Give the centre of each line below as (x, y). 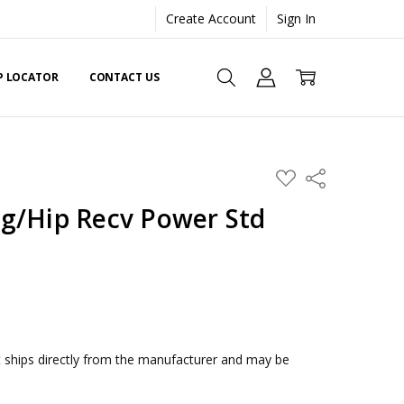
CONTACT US (124, 78)
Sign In (297, 18)
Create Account (211, 18)
